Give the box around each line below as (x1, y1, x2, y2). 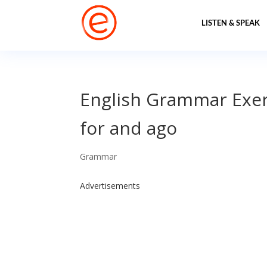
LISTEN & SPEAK (201, 18, 260, 27)
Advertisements (80, 180, 141, 191)
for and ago (80, 116, 178, 140)
